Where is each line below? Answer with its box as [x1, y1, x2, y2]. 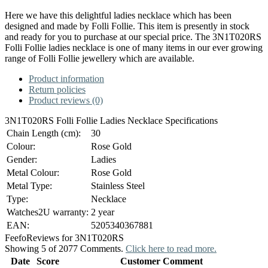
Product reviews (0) [29, 95, 103, 105]
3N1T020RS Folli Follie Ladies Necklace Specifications [5, 115, 218, 126]
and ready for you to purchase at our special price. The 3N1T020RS [5, 31, 261, 42]
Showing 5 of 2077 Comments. [5, 243, 126, 254]
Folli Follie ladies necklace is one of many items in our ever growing [5, 42, 263, 53]
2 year [91, 206, 114, 217]
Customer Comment [120, 255, 203, 266]
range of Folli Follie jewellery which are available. [5, 53, 194, 63]
